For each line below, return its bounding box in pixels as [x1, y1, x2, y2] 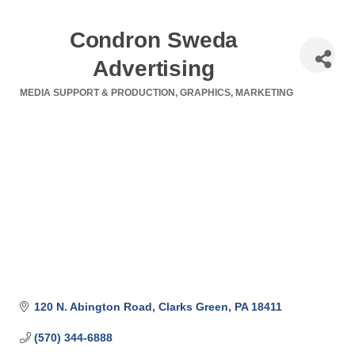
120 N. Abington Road [33, 300, 152, 313]
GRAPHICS [180, 87, 231, 98]
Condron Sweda [69, 28, 239, 52]
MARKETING [235, 87, 293, 98]
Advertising [93, 56, 215, 81]
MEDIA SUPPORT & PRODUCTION [20, 87, 175, 98]
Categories [19, 95, 90, 112]
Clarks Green [158, 300, 228, 313]
